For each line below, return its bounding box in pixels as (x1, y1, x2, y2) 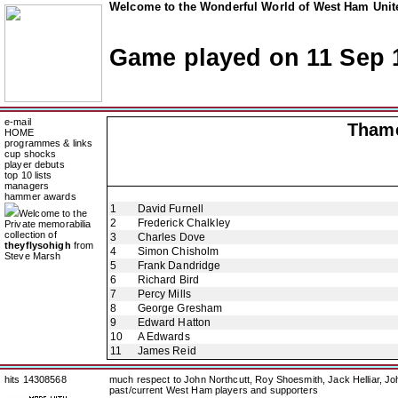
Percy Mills (137, 288, 191, 300)
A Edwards (137, 330, 190, 343)
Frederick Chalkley (137, 217, 230, 229)
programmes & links (4, 138, 93, 148)
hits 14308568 (4, 374, 67, 385)
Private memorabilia (4, 219, 92, 229)
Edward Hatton (137, 316, 211, 329)
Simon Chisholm (137, 245, 219, 258)
